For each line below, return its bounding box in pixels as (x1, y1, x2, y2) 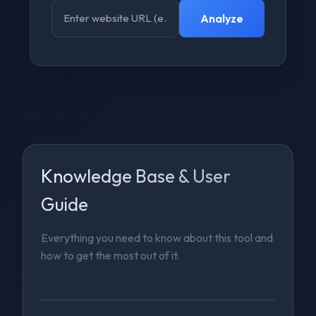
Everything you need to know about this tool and (41, 231, 274, 245)
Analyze (200, 11, 243, 25)
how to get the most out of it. (41, 248, 181, 262)
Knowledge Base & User (41, 164, 231, 188)
